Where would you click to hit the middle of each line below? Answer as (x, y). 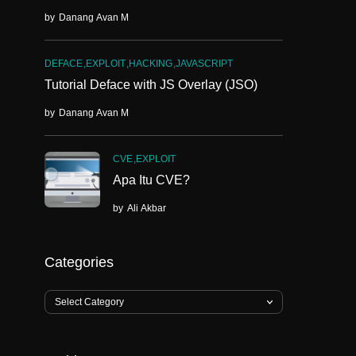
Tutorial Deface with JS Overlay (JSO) (151, 85)
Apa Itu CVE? (151, 180)
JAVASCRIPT (204, 64)
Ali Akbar (147, 208)
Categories (79, 262)
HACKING (151, 64)
